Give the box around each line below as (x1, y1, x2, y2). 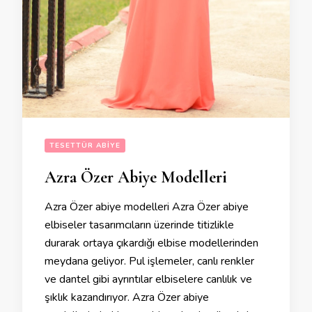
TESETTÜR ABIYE (49, 141, 120, 151)
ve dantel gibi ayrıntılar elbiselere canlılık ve (45, 272, 252, 288)
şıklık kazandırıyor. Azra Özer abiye (45, 290, 209, 306)
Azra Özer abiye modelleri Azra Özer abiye (45, 199, 249, 215)
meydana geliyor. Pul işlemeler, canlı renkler (45, 253, 254, 270)
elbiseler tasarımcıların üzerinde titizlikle (45, 217, 234, 233)
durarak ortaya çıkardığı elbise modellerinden (45, 235, 258, 251)
